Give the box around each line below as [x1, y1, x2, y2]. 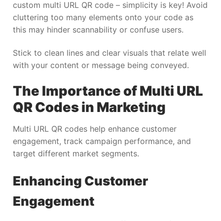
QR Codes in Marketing [13, 99, 166, 115]
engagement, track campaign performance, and [13, 136, 191, 146]
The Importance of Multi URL [13, 82, 203, 99]
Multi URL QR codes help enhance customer [13, 123, 177, 134]
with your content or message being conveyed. [13, 60, 189, 71]
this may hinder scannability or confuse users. [13, 24, 184, 35]
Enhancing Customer [13, 173, 148, 189]
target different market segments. [13, 148, 139, 158]
